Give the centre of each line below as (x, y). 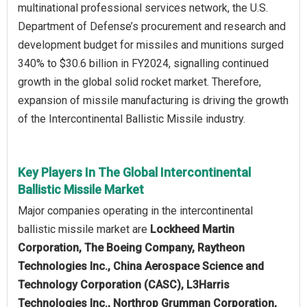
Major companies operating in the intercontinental (135, 210)
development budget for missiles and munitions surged (151, 45)
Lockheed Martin (192, 229)
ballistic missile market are (84, 229)
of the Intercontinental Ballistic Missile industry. (132, 119)
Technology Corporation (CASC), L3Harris (124, 284)
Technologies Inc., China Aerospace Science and (141, 266)
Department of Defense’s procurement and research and (152, 26)
